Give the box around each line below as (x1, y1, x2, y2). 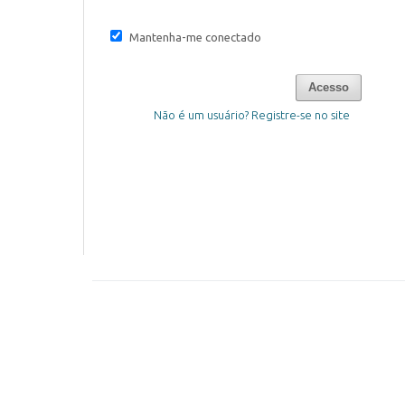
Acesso (307, 80, 349, 94)
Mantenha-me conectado (129, 31, 262, 43)
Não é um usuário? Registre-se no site (153, 108, 350, 121)
